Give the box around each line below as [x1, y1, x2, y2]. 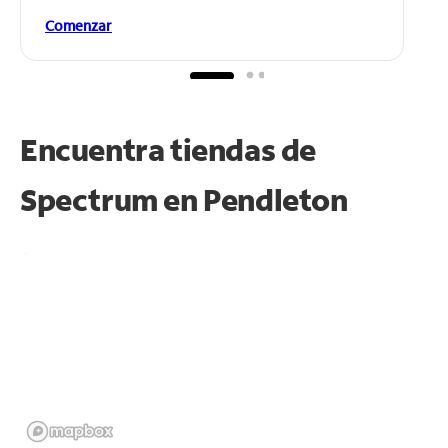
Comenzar [45, 15, 112, 35]
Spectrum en [20, 179, 204, 219]
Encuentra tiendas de [20, 129, 317, 169]
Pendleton [203, 179, 348, 219]
